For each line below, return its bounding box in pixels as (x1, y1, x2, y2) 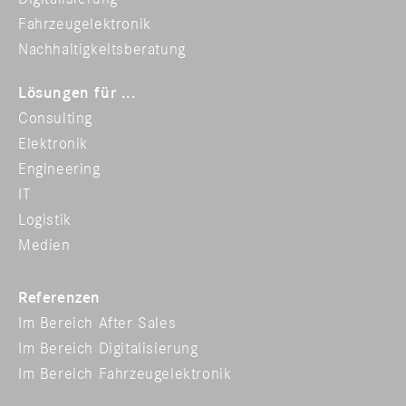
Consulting (18, 110, 92, 127)
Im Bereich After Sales (18, 314, 177, 332)
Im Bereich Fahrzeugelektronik (18, 365, 232, 382)
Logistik (18, 211, 72, 228)
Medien (18, 237, 71, 254)
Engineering (18, 160, 101, 178)
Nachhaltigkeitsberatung (18, 42, 186, 58)
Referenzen (18, 289, 101, 306)
